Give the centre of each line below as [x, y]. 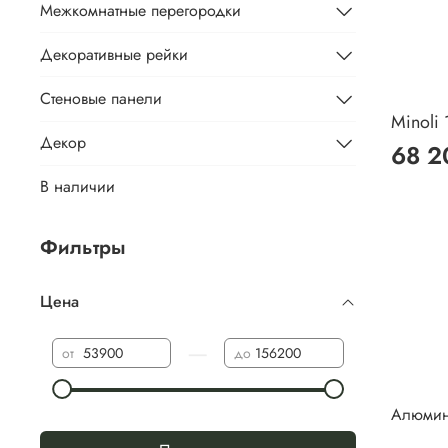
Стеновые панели [101, 98]
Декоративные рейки [114, 54]
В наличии [77, 187]
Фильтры [83, 247]
